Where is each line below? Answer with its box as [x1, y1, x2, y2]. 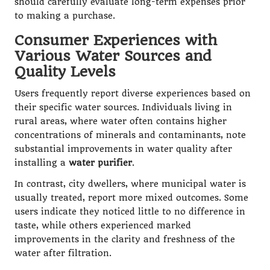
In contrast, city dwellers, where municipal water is [14, 178, 246, 189]
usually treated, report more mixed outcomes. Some [14, 192, 248, 203]
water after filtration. [14, 248, 111, 259]
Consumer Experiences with [14, 31, 217, 49]
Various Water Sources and [14, 47, 212, 64]
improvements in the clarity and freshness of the [14, 234, 235, 245]
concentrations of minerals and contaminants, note [14, 130, 246, 140]
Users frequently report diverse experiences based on [14, 88, 251, 99]
